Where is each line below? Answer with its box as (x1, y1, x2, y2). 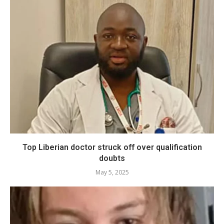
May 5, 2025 (95, 167, 129, 176)
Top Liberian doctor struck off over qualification (22, 142, 202, 152)
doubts (99, 153, 125, 163)
